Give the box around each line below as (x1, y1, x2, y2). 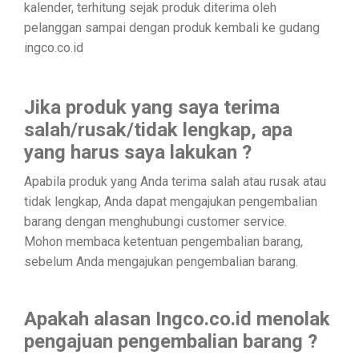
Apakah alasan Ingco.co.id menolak (24, 307, 330, 330)
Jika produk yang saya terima (24, 95, 280, 119)
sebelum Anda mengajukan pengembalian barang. (24, 253, 298, 269)
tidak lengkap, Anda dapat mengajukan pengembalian (24, 193, 317, 209)
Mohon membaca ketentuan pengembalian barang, (24, 233, 303, 249)
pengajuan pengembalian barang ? (24, 329, 317, 353)
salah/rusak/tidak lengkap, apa (24, 118, 292, 141)
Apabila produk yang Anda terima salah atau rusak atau (24, 173, 326, 189)
